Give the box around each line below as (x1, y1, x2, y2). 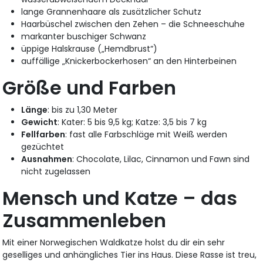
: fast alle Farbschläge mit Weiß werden (65, 129, 228, 141)
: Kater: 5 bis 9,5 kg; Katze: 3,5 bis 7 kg (58, 116, 207, 129)
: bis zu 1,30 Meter (48, 104, 118, 116)
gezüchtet (21, 141, 65, 153)
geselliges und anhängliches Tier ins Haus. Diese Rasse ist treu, (2, 249, 257, 261)
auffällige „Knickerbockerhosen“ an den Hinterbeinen (21, 55, 237, 68)
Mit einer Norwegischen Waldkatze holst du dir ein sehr (2, 237, 225, 249)
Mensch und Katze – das (2, 185, 238, 212)
